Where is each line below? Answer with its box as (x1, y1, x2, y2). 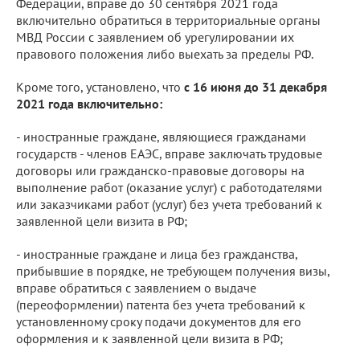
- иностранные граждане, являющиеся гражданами (16, 128, 306, 145)
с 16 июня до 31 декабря (181, 78, 327, 95)
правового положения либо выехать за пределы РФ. (16, 45, 313, 62)
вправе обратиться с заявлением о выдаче (16, 279, 256, 296)
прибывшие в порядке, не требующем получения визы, (16, 262, 329, 279)
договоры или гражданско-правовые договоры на (16, 162, 305, 178)
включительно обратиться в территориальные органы (16, 11, 321, 28)
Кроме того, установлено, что (16, 78, 181, 95)
